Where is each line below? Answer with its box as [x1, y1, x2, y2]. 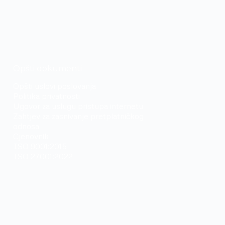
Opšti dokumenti [13, 64, 82, 74]
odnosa [13, 121, 40, 132]
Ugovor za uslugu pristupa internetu [13, 101, 144, 111]
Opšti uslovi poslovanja [13, 81, 96, 91]
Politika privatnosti [13, 91, 80, 101]
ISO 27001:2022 [13, 151, 73, 162]
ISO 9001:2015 [13, 141, 67, 152]
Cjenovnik [13, 131, 49, 142]
